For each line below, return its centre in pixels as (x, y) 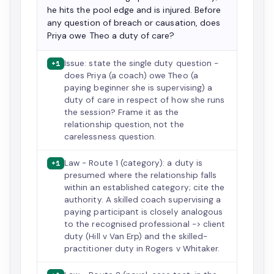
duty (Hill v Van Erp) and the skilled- (136, 236)
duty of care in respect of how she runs (145, 100)
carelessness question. (110, 137)
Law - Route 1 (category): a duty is (133, 163)
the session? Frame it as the (122, 112)
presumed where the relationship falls (140, 175)
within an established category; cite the (145, 187)
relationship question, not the (124, 124)
